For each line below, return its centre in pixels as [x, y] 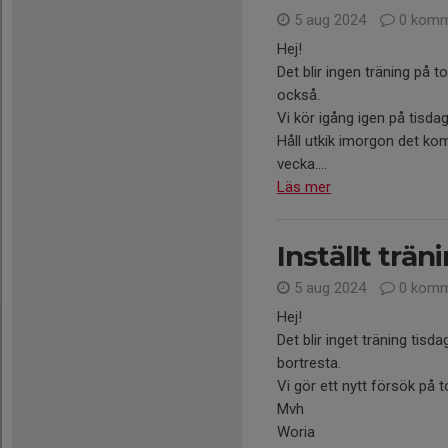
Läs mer [304, 187]
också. [298, 95]
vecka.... [302, 164]
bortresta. [309, 363]
